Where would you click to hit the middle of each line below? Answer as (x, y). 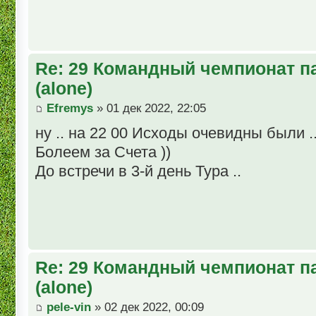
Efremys (70, 108)
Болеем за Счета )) (103, 152)
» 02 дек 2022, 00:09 (147, 307)
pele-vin (69, 307)
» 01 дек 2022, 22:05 (150, 108)
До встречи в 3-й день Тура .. (138, 171)
